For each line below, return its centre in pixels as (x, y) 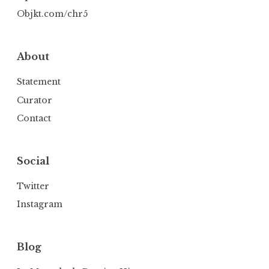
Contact (34, 118)
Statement (39, 82)
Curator (35, 100)
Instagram (40, 204)
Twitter (33, 186)
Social (33, 161)
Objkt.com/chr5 (52, 14)
